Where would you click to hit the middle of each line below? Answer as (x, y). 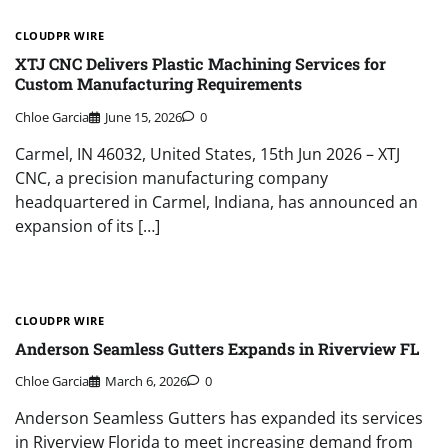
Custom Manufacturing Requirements (158, 84)
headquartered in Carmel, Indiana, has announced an (216, 201)
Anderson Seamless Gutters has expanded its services (219, 418)
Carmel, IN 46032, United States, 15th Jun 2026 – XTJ (207, 153)
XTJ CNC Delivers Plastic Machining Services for (200, 64)
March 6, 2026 (146, 381)
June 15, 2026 (143, 116)
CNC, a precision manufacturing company (171, 177)
